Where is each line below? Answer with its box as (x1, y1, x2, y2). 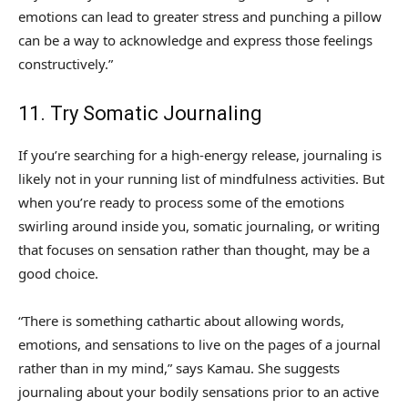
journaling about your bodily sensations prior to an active (18, 382, 379, 402)
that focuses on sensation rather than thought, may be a (18, 240, 370, 260)
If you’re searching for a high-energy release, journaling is (18, 146, 382, 165)
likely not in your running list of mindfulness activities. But (18, 169, 384, 189)
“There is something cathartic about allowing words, (18, 311, 344, 331)
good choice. (18, 264, 98, 283)
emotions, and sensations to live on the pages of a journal (18, 335, 381, 354)
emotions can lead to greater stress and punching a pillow (18, 7, 382, 26)
